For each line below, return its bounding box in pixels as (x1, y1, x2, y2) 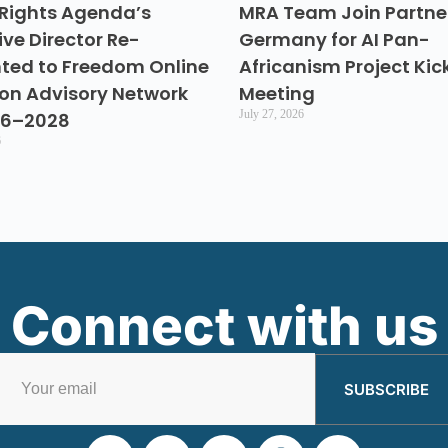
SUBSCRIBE (343, 380, 429, 400)
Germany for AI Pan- (239, 27, 430, 53)
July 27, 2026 (239, 107, 304, 122)
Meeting (239, 81, 315, 107)
